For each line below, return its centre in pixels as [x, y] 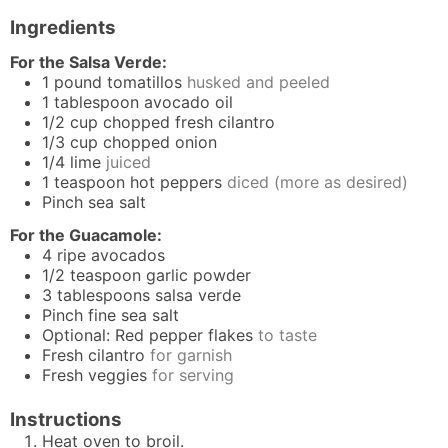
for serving [193, 375]
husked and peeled [258, 82]
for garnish [191, 355]
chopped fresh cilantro [189, 122]
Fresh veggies [94, 375]
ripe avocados [111, 255]
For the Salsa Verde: [88, 62]
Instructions [66, 419]
